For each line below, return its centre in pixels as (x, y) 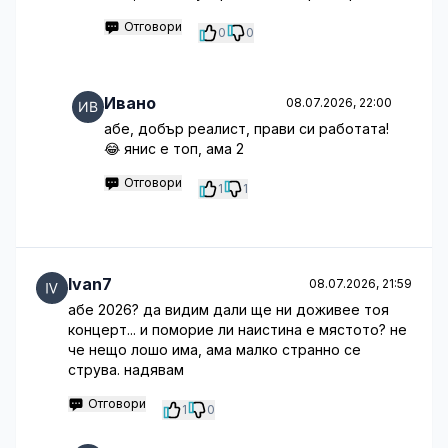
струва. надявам (126, 369)
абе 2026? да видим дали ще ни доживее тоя (228, 309)
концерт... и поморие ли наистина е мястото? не (237, 329)
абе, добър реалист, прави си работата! (246, 128)
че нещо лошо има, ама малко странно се (214, 349)
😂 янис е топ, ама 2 (174, 148)
